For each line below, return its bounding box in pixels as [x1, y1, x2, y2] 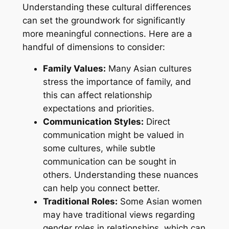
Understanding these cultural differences [22, 2, 191, 12]
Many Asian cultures [105, 63, 192, 74]
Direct [143, 117, 170, 127]
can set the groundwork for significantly [22, 15, 185, 26]
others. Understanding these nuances [42, 170, 198, 180]
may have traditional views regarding [42, 210, 195, 220]
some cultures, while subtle [42, 143, 155, 154]
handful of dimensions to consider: [22, 41, 165, 52]
